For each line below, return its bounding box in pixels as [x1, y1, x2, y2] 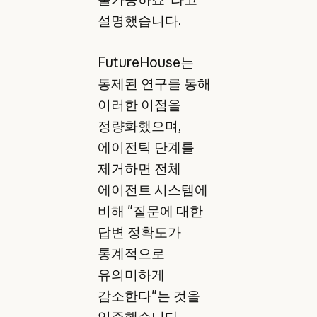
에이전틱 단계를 [97, 138, 195, 156]
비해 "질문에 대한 [97, 202, 203, 219]
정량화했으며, [97, 117, 181, 134]
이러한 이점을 [97, 96, 181, 113]
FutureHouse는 [97, 53, 194, 71]
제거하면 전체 [97, 159, 181, 177]
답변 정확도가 [97, 223, 181, 241]
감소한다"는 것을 [97, 287, 200, 304]
